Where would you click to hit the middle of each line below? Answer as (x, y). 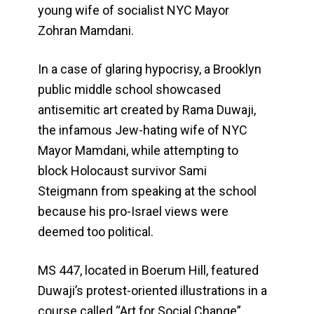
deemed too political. (96, 232)
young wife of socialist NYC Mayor (134, 11)
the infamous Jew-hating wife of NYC (143, 130)
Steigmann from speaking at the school (148, 191)
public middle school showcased (130, 90)
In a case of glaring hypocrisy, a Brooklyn (150, 69)
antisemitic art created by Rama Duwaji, (147, 110)
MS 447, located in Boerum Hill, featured (149, 271)
